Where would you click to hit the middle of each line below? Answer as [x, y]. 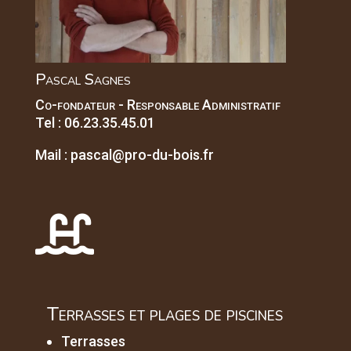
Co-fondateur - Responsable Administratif [157, 105]
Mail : [52, 155]
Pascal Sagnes [83, 80]
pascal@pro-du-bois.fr [142, 155]
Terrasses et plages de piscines [165, 315]
